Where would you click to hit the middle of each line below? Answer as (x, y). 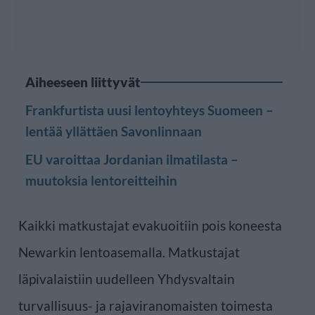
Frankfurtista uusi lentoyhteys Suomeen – (149, 110)
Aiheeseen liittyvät (83, 82)
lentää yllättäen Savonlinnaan (114, 131)
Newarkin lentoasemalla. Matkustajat (129, 252)
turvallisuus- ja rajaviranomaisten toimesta (146, 305)
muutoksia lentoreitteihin (101, 180)
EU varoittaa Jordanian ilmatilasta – (132, 159)
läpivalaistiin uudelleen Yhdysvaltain (127, 278)
